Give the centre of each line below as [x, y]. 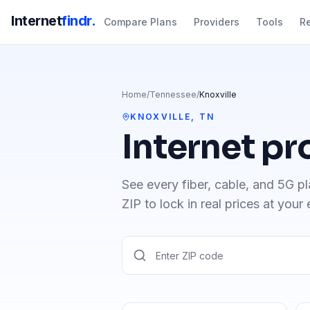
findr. [78, 21]
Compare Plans [140, 22]
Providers [217, 22]
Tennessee [173, 94]
